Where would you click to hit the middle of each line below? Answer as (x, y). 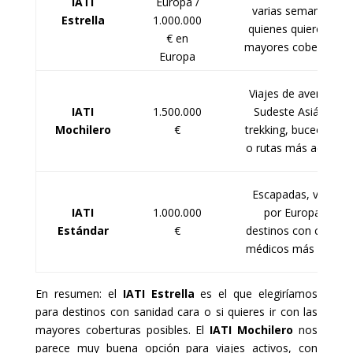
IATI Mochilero (252, 330)
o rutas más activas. (297, 148)
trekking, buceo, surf (297, 130)
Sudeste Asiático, (297, 112)
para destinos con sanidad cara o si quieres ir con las (176, 312)
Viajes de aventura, (297, 94)
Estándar (83, 231)
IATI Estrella (158, 294)
